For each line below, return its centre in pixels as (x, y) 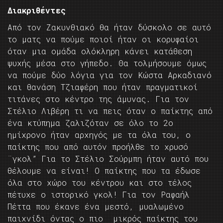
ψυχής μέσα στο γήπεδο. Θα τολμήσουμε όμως (107, 63)
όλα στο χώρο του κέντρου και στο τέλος (100, 183)
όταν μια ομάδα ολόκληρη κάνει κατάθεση (100, 51)
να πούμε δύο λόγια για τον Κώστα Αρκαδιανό (110, 75)
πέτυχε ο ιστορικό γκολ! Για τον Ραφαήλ (99, 195)
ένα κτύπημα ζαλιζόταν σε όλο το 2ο (90, 123)
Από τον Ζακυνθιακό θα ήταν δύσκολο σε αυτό (109, 27)
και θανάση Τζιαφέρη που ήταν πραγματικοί (103, 87)
